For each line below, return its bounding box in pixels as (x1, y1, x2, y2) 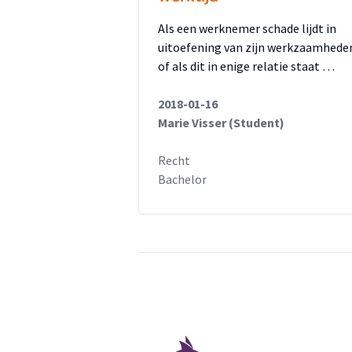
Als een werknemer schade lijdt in (158, 20, 336, 36)
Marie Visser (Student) (158, 115, 284, 130)
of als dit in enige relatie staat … (158, 58, 335, 74)
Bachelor (158, 171, 207, 187)
